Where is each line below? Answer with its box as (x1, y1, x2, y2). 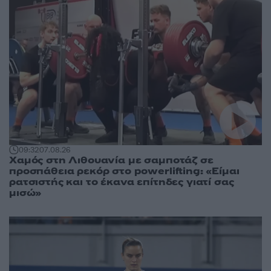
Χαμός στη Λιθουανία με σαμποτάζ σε (9, 153, 214, 167)
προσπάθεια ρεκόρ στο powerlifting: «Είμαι (9, 164, 240, 178)
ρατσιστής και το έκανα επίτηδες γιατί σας (9, 175, 234, 189)
